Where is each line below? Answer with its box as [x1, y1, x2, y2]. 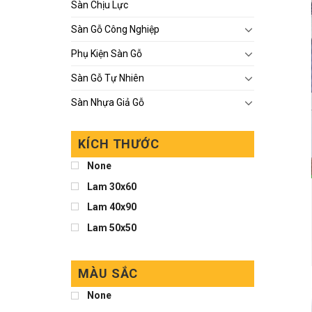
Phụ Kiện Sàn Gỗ [71, 47, 142, 59]
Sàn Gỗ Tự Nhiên [71, 72, 144, 84]
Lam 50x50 [87, 221, 136, 233]
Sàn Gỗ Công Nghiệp [71, 23, 159, 35]
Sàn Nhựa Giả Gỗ [71, 96, 144, 108]
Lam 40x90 [87, 201, 136, 213]
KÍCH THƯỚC [78, 136, 160, 151]
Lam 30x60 [87, 180, 136, 192]
